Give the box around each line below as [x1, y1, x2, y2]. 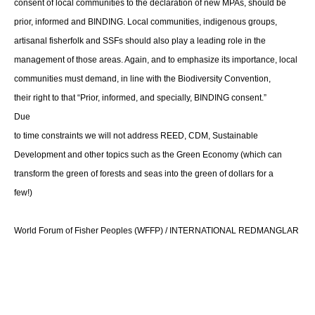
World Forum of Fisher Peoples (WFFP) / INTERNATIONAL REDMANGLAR [14, 226, 299, 236]
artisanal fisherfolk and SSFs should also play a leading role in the [14, 36, 266, 46]
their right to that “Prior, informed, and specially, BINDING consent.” [14, 93, 266, 103]
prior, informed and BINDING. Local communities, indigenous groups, [14, 17, 277, 27]
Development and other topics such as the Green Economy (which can [14, 150, 282, 160]
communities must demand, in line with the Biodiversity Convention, [14, 74, 271, 84]
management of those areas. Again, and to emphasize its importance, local [14, 55, 297, 65]
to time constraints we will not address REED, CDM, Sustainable [14, 131, 258, 141]
